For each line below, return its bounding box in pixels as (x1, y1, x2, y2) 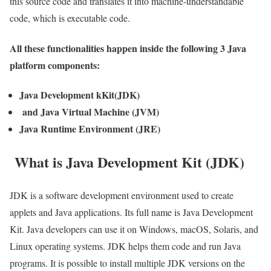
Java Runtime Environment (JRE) (19, 121, 160, 135)
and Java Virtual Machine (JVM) (19, 104, 159, 119)
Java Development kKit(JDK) (19, 87, 140, 102)
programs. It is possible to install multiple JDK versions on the (10, 256, 245, 269)
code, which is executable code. (10, 11, 130, 25)
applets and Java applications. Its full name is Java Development (10, 205, 253, 218)
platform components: (10, 57, 100, 72)
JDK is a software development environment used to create (10, 188, 233, 201)
